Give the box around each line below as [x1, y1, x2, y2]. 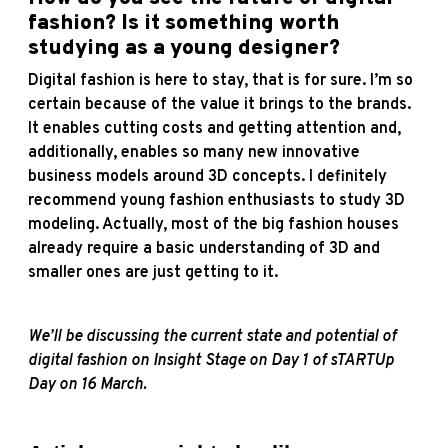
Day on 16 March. [28, 374, 147, 395]
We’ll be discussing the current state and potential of [28, 326, 396, 347]
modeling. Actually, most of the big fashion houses [28, 214, 399, 235]
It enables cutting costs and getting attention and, [28, 118, 401, 139]
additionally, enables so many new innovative [28, 142, 360, 163]
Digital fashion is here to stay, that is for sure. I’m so [28, 70, 413, 91]
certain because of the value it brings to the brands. [28, 94, 411, 115]
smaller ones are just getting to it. [28, 262, 278, 283]
